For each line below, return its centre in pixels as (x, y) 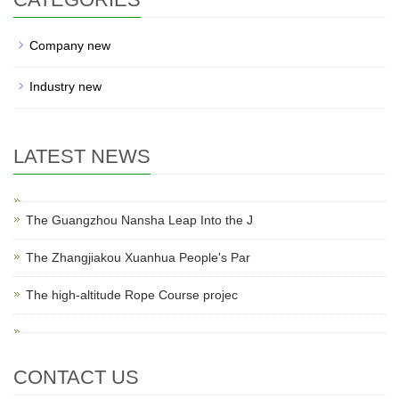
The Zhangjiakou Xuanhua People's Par (138, 258)
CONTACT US (76, 378)
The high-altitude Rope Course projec (132, 295)
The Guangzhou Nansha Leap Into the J (139, 220)
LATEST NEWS (82, 157)
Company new (70, 46)
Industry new (65, 87)
